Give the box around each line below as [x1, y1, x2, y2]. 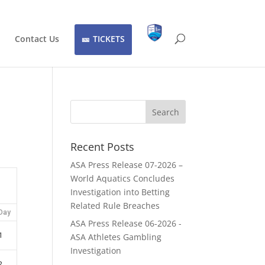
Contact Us [14, 33, 59, 44]
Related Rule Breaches [70, 200, 160, 211]
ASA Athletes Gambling [70, 231, 162, 243]
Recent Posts [70, 140, 135, 154]
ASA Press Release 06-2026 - [70, 218, 182, 229]
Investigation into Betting [70, 186, 170, 198]
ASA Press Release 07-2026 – [70, 159, 183, 170]
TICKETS [92, 33, 125, 44]
